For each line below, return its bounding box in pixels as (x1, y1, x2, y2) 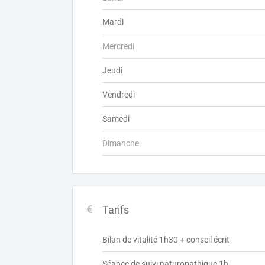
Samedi (102, 114, 130, 124)
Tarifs (102, 203, 129, 216)
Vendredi (102, 90, 135, 99)
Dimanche (102, 138, 139, 148)
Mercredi (102, 41, 134, 51)
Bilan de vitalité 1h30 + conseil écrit (102, 235, 230, 244)
